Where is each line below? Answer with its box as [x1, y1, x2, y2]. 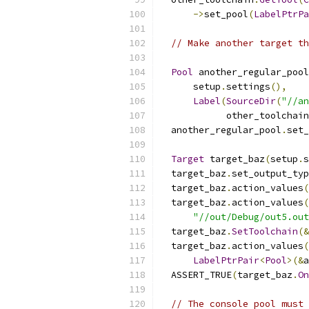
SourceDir [226, 95, 276, 107]
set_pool [204, 8, 248, 20]
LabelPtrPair [193, 255, 259, 266]
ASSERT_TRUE [160, 269, 232, 281]
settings [226, 81, 270, 92]
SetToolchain [232, 226, 298, 237]
